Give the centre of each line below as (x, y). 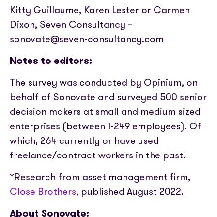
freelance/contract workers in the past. (98, 155)
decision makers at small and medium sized (105, 111)
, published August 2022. (130, 191)
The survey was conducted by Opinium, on (104, 82)
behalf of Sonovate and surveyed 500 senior (108, 97)
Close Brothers (43, 191)
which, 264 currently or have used (84, 140)
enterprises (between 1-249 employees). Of (105, 126)
